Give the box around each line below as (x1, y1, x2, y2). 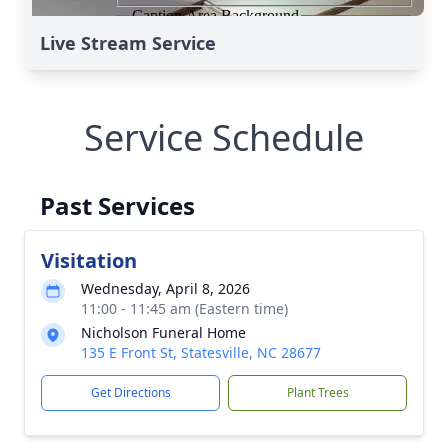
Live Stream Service (40, 31, 216, 55)
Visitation (41, 247, 137, 274)
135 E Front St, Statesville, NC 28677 (81, 343, 321, 362)
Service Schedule (84, 113, 364, 162)
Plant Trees (286, 384, 349, 401)
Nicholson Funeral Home (81, 323, 246, 342)
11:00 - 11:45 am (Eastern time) (81, 299, 288, 318)
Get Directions (90, 384, 171, 401)
